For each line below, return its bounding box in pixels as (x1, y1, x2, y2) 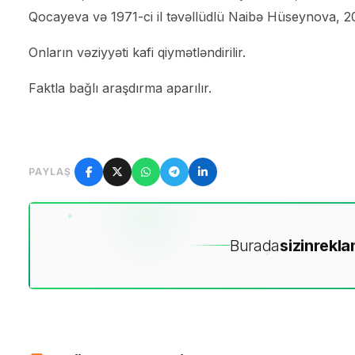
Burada (229, 235, 281, 255)
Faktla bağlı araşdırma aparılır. (29, 79, 212, 96)
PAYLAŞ (29, 165, 71, 177)
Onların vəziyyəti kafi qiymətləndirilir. (29, 44, 246, 60)
